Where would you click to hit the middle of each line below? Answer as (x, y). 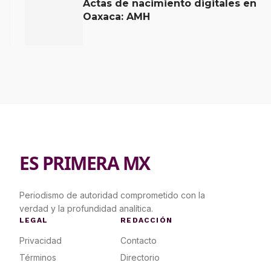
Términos (38, 257)
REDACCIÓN (147, 220)
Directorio (140, 257)
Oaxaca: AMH (116, 16)
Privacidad (41, 240)
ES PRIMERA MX (85, 163)
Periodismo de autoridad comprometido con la (112, 195)
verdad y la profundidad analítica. (86, 208)
